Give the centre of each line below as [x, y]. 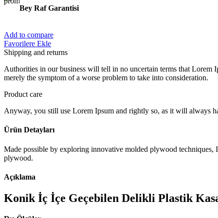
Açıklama [20, 177]
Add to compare [29, 35]
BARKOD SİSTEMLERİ [98, 15]
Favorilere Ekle [27, 43]
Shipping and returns [36, 52]
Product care [23, 94]
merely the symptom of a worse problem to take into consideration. [106, 77]
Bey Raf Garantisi [49, 8]
